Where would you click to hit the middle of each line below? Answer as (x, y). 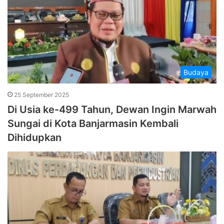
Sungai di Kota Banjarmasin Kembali (93, 124)
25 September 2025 (41, 95)
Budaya (196, 72)
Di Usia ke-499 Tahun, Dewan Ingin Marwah (112, 110)
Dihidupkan (34, 138)
